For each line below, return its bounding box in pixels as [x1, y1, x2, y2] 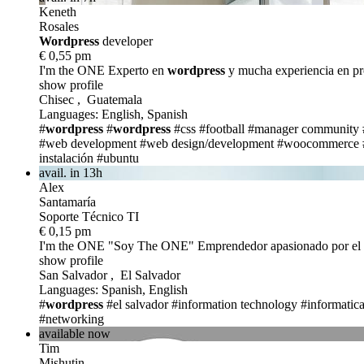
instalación [39, 150, 93, 165]
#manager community [248, 121, 359, 136]
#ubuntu [97, 150, 139, 165]
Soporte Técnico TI [39, 209, 139, 223]
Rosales [39, 19, 79, 33]
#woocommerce [277, 136, 359, 150]
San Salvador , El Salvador [39, 267, 180, 282]
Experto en [105, 63, 167, 77]
